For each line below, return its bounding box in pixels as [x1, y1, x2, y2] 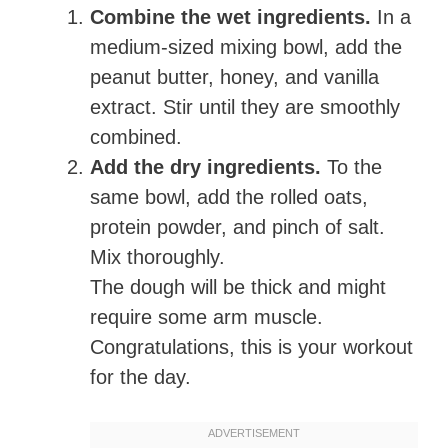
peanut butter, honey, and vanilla [90, 66, 379, 89]
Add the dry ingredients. [90, 156, 321, 179]
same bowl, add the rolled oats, [90, 186, 368, 209]
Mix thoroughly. [90, 246, 225, 269]
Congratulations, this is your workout [90, 336, 413, 359]
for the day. [90, 366, 191, 389]
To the [321, 156, 382, 179]
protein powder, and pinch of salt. [90, 216, 385, 239]
